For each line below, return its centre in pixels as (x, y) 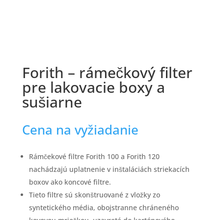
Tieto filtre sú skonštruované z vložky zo (94, 195)
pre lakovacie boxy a (93, 87)
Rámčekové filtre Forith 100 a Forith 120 (94, 157)
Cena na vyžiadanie (80, 130)
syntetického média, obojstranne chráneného (104, 208)
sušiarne (52, 102)
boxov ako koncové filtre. (70, 182)
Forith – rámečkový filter (107, 73)
